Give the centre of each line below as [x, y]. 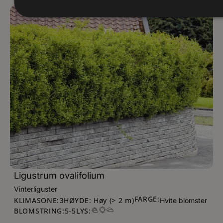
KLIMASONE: [37, 200]
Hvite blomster [183, 200]
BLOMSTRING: [39, 211]
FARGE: [147, 199]
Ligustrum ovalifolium [59, 175]
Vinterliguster [36, 189]
